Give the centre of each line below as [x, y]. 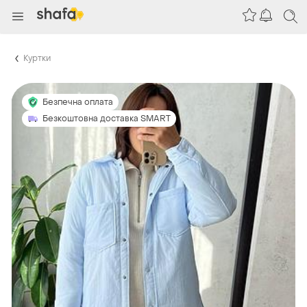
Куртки [37, 58]
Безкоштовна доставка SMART [107, 118]
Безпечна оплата [78, 102]
